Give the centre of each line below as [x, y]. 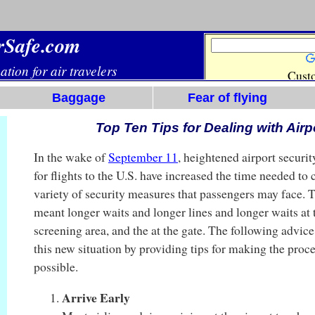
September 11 [143, 157]
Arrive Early [96, 297]
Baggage [79, 97]
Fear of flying [228, 97]
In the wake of [71, 157]
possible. [56, 267]
